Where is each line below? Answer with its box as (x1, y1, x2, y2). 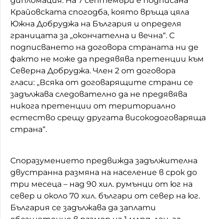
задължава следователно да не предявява (10, 89, 187, 99)
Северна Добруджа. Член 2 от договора (10, 66, 175, 75)
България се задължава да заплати (10, 202, 156, 212)
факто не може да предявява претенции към (10, 54, 204, 64)
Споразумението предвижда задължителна (10, 155, 197, 165)
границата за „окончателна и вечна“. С (10, 30, 175, 40)
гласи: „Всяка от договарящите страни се (10, 77, 193, 87)
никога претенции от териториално (10, 101, 175, 110)
